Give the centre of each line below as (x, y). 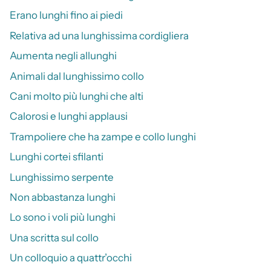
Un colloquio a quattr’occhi (71, 258)
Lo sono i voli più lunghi (63, 217)
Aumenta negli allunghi (63, 56)
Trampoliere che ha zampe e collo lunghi (103, 136)
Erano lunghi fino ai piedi (66, 15)
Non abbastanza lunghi (63, 197)
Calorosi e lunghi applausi (69, 116)
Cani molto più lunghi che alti (77, 96)
